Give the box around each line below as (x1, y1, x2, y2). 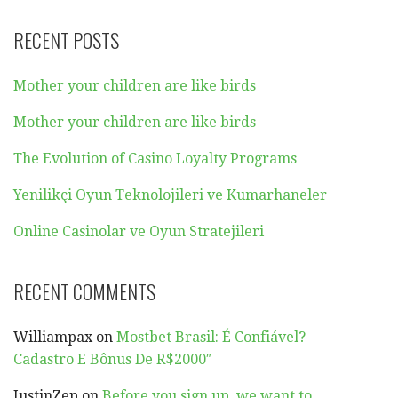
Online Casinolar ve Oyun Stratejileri (13, 222, 264, 240)
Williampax (13, 328, 92, 346)
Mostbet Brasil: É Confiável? (116, 328, 306, 346)
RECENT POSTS (13, 25, 119, 54)
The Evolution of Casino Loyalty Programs (13, 149, 297, 167)
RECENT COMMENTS (13, 276, 155, 306)
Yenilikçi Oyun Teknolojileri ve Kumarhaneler (13, 186, 327, 203)
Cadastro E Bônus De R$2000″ (13, 350, 211, 368)
